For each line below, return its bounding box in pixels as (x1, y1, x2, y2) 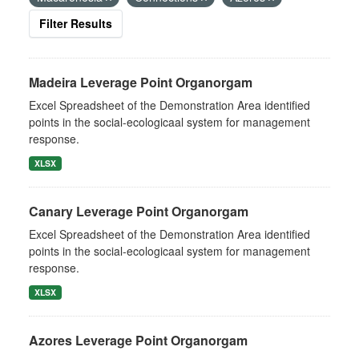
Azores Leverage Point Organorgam (29, 331, 248, 349)
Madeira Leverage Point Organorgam (29, 73, 252, 91)
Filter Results (39, 15, 112, 31)
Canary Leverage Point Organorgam (29, 202, 248, 220)
